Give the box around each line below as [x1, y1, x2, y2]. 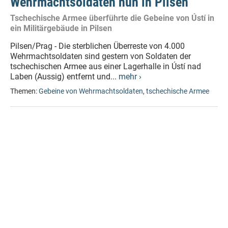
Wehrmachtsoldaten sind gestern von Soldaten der [10, 51, 191, 61]
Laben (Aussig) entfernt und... [10, 72, 119, 81]
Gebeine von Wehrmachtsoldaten [39, 87, 143, 96]
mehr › [119, 72, 141, 81]
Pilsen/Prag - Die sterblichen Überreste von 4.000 [10, 41, 185, 51]
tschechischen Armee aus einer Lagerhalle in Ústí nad [10, 62, 201, 71]
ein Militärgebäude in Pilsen [10, 23, 112, 33]
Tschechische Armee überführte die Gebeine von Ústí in [10, 13, 214, 23]
